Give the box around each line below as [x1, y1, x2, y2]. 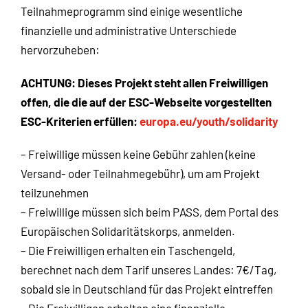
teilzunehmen [21, 186, 89, 200]
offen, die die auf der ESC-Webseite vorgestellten [21, 95, 272, 109]
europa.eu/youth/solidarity [140, 114, 278, 129]
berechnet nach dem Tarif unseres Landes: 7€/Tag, [21, 263, 276, 277]
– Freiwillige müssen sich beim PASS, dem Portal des [21, 205, 278, 219]
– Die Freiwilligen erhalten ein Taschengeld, [21, 243, 235, 258]
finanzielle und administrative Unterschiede [21, 23, 236, 38]
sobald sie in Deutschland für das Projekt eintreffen [21, 282, 273, 296]
